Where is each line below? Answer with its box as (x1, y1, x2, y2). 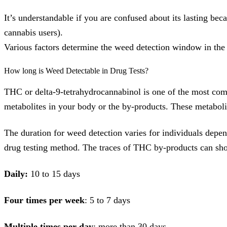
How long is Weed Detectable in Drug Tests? (4, 66, 148, 75)
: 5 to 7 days (85, 195, 130, 205)
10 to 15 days (30, 168, 80, 179)
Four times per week (4, 195, 85, 205)
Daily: (4, 168, 30, 179)
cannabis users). (4, 27, 63, 38)
